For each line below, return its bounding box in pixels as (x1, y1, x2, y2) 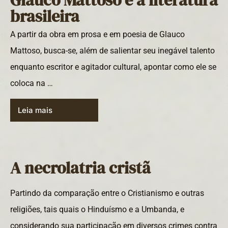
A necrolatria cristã (10, 157, 151, 180)
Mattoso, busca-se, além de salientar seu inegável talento (10, 46, 215, 56)
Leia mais (18, 105, 52, 116)
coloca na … (10, 78, 53, 89)
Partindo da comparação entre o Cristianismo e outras (10, 188, 204, 198)
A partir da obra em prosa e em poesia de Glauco (10, 30, 185, 40)
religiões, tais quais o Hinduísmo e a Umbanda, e (10, 205, 184, 215)
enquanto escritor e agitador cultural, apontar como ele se (10, 62, 216, 72)
